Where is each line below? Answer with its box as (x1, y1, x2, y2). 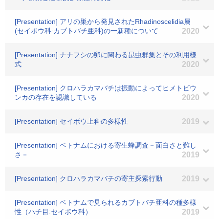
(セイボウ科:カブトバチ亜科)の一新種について (15, 27, 158, 35)
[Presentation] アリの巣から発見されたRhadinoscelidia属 (15, 18, 191, 25)
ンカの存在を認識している (15, 93, 97, 101)
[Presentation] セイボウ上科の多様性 (15, 117, 128, 125)
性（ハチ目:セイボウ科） (15, 208, 92, 216)
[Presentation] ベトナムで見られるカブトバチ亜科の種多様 (15, 198, 197, 206)
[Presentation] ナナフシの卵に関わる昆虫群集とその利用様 (15, 51, 197, 59)
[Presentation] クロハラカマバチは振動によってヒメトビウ (15, 84, 197, 92)
